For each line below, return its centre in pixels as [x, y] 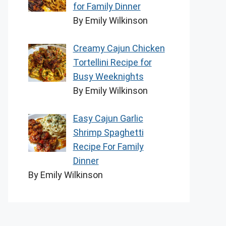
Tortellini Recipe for [112, 62]
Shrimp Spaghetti [108, 132]
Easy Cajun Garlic [108, 118]
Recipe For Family [108, 146]
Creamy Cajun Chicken [119, 48]
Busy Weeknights [108, 76]
